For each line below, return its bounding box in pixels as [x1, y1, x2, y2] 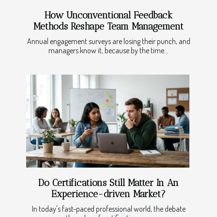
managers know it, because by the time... [48, 46, 169, 56]
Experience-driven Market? [51, 188, 166, 200]
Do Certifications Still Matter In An [38, 177, 179, 189]
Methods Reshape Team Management [33, 21, 184, 32]
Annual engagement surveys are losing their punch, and [27, 36, 190, 46]
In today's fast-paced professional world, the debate [31, 204, 186, 214]
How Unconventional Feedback [45, 10, 172, 21]
